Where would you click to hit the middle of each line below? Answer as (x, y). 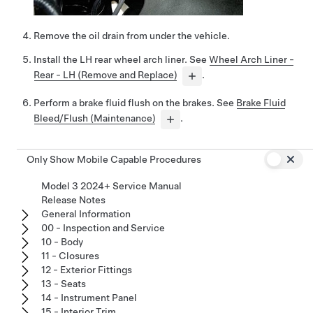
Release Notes (73, 199)
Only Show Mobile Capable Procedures (114, 159)
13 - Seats (64, 283)
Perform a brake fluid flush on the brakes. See (135, 102)
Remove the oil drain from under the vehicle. (132, 35)
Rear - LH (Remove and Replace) (105, 75)
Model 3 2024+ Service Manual (111, 185)
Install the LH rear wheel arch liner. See (121, 59)
